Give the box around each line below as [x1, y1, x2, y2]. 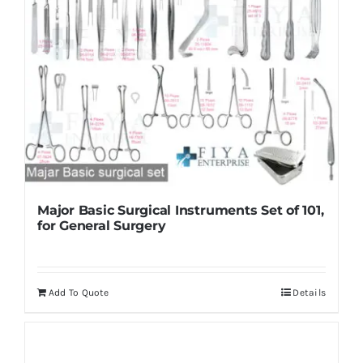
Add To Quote [48, 286, 109, 298]
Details [293, 286, 327, 298]
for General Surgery [36, 217, 166, 233]
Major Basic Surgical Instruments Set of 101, [36, 202, 324, 218]
